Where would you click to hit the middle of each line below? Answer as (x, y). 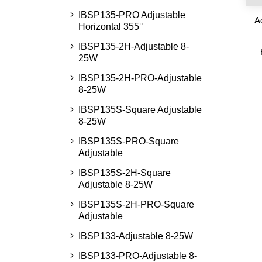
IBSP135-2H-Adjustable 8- (133, 46)
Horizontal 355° (110, 27)
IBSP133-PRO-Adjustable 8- (137, 256)
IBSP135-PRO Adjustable (132, 15)
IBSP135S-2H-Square (124, 173)
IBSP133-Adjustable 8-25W (135, 236)
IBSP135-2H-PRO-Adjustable (140, 78)
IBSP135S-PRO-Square (128, 141)
